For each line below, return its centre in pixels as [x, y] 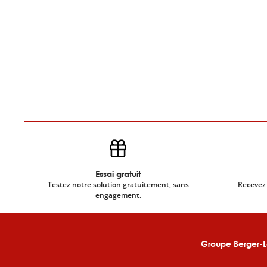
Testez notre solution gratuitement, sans [118, 184]
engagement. [118, 195]
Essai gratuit [118, 174]
